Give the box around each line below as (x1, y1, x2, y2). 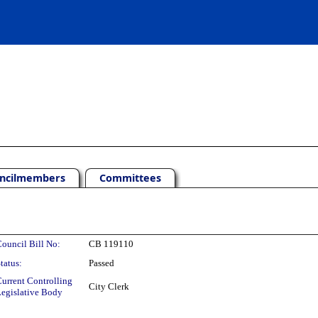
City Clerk (89, 281, 129, 292)
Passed (89, 258, 114, 268)
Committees (99, 171, 161, 185)
